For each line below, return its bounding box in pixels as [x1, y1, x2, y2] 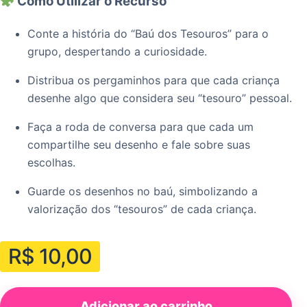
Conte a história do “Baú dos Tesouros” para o [27, 26, 269, 40]
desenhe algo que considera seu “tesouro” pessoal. [27, 90, 292, 105]
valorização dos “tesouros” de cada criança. [27, 201, 256, 216]
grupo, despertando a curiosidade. [27, 44, 207, 58]
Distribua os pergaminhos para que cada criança [27, 73, 280, 87]
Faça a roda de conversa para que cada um [27, 119, 254, 134]
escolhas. [27, 155, 75, 169]
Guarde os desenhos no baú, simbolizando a [27, 184, 258, 198]
